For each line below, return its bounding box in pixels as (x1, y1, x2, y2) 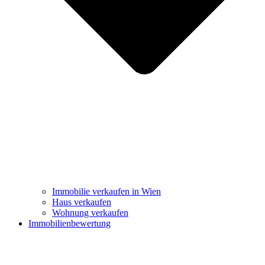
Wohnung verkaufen (52, 207, 128, 218)
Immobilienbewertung (28, 218, 111, 228)
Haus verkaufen (52, 196, 111, 207)
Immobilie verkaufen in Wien (52, 186, 161, 196)
